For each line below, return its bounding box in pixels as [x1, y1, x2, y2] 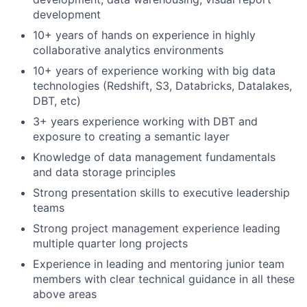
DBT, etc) [33, 93, 81, 108]
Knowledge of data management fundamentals [33, 149, 275, 164]
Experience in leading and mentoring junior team [33, 256, 284, 271]
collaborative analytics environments [33, 42, 223, 57]
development [33, 7, 101, 21]
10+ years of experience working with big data [33, 63, 275, 77]
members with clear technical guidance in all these [33, 271, 295, 286]
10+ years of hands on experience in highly [33, 27, 256, 42]
